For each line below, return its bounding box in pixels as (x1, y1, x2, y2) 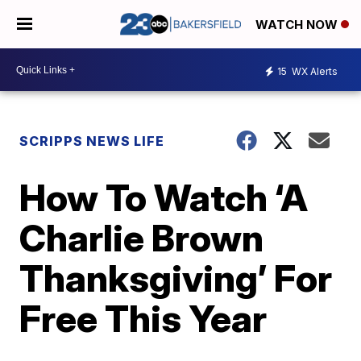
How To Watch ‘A (19, 175, 309, 220)
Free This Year (19, 296, 268, 341)
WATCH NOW (255, 17, 341, 33)
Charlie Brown (19, 215, 264, 260)
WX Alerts (289, 64, 338, 77)
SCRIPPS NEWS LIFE (19, 133, 165, 149)
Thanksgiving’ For (19, 255, 333, 301)
